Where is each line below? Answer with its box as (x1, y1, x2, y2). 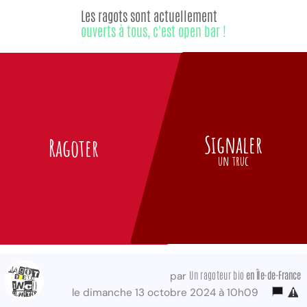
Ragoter (49, 133, 99, 163)
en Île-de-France (244, 268, 300, 282)
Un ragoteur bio (189, 268, 245, 282)
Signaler (204, 130, 262, 160)
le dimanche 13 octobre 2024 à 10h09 (72, 286, 264, 300)
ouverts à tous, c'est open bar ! (81, 22, 226, 40)
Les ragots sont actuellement (81, 7, 217, 25)
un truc (217, 152, 249, 170)
